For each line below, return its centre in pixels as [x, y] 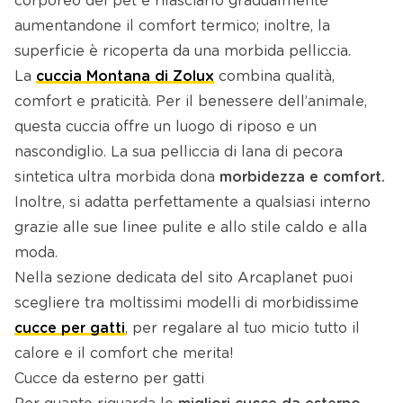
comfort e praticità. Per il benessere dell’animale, [191, 102]
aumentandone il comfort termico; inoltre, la [172, 27]
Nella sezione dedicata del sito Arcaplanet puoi [184, 278]
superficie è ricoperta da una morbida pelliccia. [183, 52]
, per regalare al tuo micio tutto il [242, 329]
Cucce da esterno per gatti [109, 379]
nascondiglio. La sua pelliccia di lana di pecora [179, 152]
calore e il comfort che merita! [124, 354]
